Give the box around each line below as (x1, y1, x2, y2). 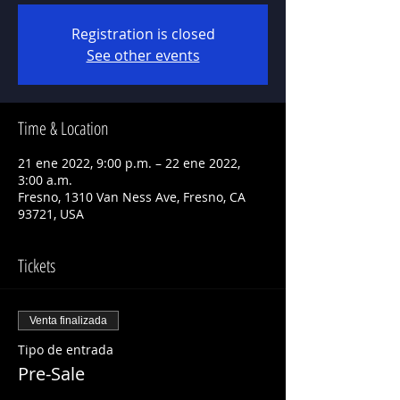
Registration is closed (71, 24, 215, 44)
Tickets (18, 254, 55, 278)
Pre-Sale (18, 362, 85, 386)
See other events (86, 46, 200, 65)
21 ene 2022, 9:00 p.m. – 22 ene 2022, (18, 154, 240, 171)
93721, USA (18, 205, 84, 222)
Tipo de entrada (18, 341, 113, 358)
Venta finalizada (29, 314, 107, 327)
